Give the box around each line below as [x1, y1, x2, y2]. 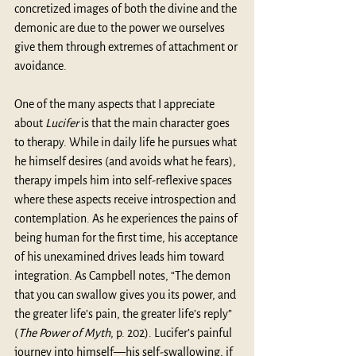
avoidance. [14, 59, 67, 72]
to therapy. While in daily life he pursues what [14, 135, 239, 149]
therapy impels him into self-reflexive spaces [14, 173, 234, 187]
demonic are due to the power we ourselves [14, 21, 227, 34]
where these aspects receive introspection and [14, 192, 238, 206]
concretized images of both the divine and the [14, 2, 239, 15]
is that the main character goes [81, 116, 232, 130]
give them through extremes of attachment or [14, 40, 240, 53]
